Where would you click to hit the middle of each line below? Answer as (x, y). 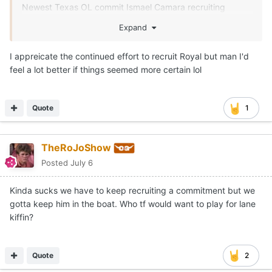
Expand (135, 27)
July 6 (82, 162)
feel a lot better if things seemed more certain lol (106, 69)
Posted (56, 162)
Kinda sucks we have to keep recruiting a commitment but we (132, 190)
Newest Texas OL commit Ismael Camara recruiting (124, 7)
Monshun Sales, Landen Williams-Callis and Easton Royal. (135, 21)
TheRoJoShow (76, 147)
